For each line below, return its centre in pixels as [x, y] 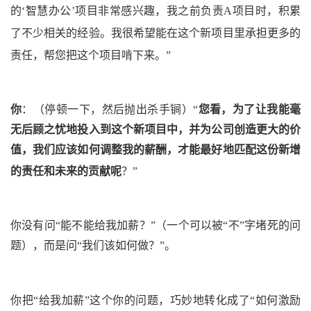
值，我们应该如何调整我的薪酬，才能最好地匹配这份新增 [155, 150]
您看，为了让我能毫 [250, 110]
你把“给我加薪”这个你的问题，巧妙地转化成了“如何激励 [155, 301]
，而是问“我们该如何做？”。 [104, 246]
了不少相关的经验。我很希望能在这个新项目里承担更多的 [155, 33]
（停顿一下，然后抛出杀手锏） [113, 110]
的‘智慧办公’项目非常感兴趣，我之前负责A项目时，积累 [155, 11]
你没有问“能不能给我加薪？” [83, 226]
